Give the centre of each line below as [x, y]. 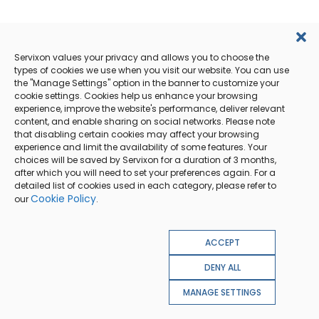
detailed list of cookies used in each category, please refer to [145, 185]
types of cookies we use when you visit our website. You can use [152, 70]
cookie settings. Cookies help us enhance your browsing [136, 95]
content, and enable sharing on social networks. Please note [145, 121]
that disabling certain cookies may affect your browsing [137, 134]
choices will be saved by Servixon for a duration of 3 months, [145, 159]
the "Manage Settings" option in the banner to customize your [147, 83]
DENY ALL [222, 267]
